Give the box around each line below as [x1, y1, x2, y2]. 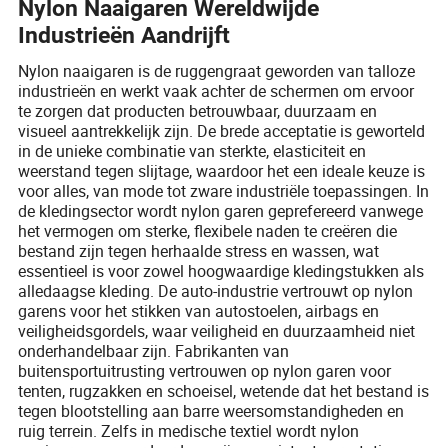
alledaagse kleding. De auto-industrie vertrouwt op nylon [18, 279, 414, 302]
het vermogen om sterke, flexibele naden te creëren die [18, 219, 398, 242]
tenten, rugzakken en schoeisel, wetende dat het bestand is [18, 379, 430, 402]
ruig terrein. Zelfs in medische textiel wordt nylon [18, 419, 360, 442]
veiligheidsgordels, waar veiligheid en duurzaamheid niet [18, 319, 416, 342]
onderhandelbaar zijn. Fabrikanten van [18, 339, 290, 362]
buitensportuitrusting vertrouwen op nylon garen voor [18, 359, 392, 382]
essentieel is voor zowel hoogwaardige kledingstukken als [18, 259, 425, 282]
